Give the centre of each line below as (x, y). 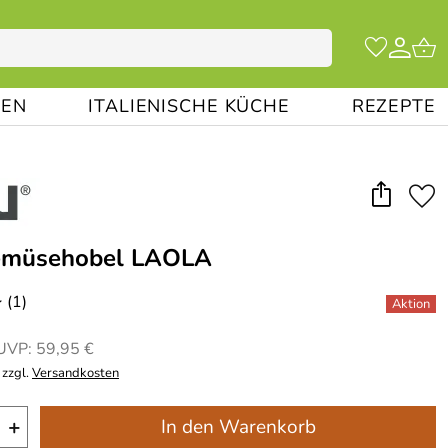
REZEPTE (393, 106)
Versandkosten (75, 373)
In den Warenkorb (238, 427)
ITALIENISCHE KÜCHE (189, 106)
